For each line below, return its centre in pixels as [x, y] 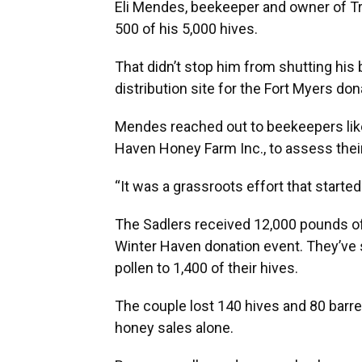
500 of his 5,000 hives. [188, 29]
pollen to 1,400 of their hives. [208, 268]
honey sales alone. [174, 328]
